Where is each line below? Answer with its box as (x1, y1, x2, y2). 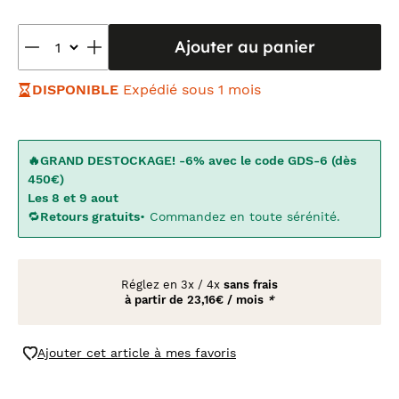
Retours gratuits (40, 209, 140, 224)
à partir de (125, 293, 187, 306)
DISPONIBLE (32, 81, 118, 98)
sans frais (224, 278, 278, 291)
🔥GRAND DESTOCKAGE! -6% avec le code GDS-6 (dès (28, 153, 356, 167)
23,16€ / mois (187, 293, 267, 306)
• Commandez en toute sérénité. (140, 209, 340, 224)
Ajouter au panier (175, 37, 315, 57)
